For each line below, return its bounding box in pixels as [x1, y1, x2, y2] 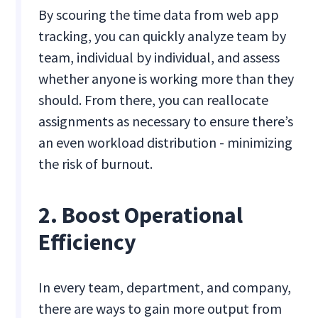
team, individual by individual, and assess [38, 48, 280, 67]
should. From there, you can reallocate [38, 91, 269, 109]
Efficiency [38, 228, 137, 257]
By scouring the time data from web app [38, 6, 280, 24]
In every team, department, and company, [38, 278, 292, 297]
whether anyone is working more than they [38, 70, 295, 88]
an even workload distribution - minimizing [38, 133, 293, 152]
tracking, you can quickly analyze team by [38, 27, 287, 45]
